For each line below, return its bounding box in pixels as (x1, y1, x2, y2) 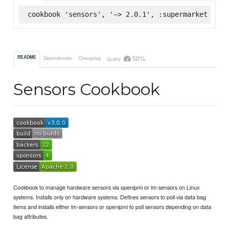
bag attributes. (13, 212, 49, 220)
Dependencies (43, 54, 73, 61)
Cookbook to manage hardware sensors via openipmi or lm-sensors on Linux (13, 182, 200, 191)
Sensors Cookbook (13, 79, 161, 100)
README (17, 54, 37, 61)
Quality (106, 55, 122, 62)
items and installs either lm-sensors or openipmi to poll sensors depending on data (13, 202, 212, 211)
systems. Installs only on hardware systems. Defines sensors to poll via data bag (13, 192, 207, 201)
